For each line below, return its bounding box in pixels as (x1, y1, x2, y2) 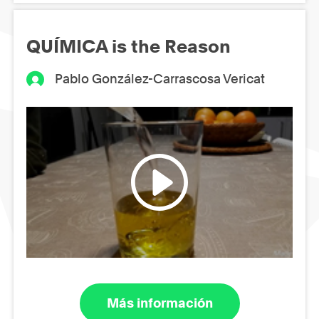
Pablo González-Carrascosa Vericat (55, 71, 266, 87)
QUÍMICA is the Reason (26, 36, 231, 58)
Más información (106, 296, 213, 311)
